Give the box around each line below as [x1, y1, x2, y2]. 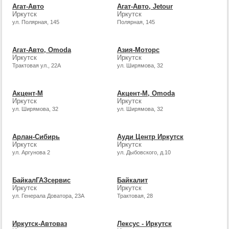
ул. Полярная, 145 [12, 18, 59, 25]
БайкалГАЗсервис [12, 176, 71, 185]
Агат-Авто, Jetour [117, 2, 173, 10]
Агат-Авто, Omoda [12, 45, 71, 54]
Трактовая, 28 [117, 193, 153, 199]
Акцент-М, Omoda [117, 89, 175, 97]
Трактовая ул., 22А [12, 62, 61, 68]
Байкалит [117, 176, 148, 185]
